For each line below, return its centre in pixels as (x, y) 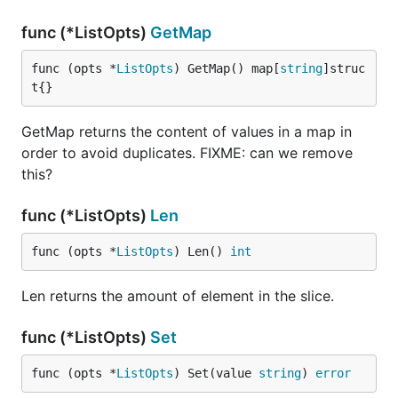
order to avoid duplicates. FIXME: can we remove (187, 153)
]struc (344, 68)
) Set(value (216, 373)
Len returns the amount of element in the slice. (178, 296)
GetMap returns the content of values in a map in (187, 131)
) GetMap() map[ (227, 68)
